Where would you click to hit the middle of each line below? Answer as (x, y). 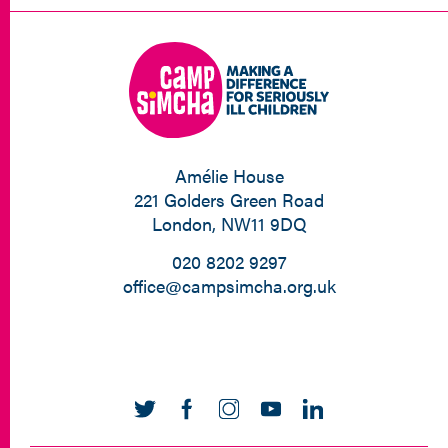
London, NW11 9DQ (229, 224)
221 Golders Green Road (229, 200)
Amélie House (229, 176)
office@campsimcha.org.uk (229, 286)
